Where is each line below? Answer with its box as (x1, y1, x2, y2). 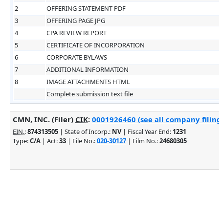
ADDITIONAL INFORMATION (46, 65, 129, 74)
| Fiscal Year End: (121, 127, 173, 136)
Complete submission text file (46, 89, 133, 98)
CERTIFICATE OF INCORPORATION (46, 40, 145, 49)
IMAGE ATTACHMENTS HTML (46, 77, 130, 86)
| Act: (41, 136, 59, 145)
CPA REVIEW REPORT (46, 28, 107, 37)
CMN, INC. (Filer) (13, 114, 75, 124)
